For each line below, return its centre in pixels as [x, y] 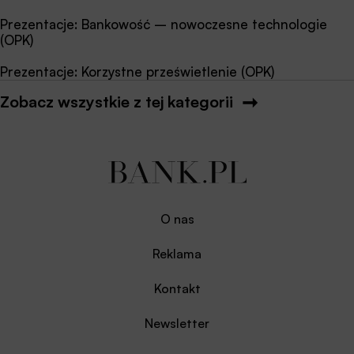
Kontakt [177, 289]
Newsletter [177, 324]
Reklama [177, 254]
